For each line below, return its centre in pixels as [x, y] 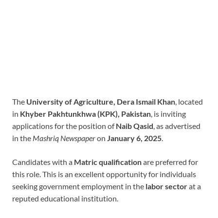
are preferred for [170, 162]
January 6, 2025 [134, 138]
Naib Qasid [135, 126]
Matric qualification [108, 162]
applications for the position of [64, 126]
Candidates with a [43, 162]
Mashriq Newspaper [64, 138]
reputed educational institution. [65, 199]
